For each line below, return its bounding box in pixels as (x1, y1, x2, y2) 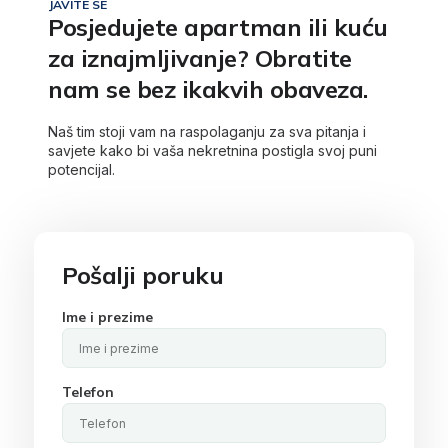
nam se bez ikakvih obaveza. (48, 74, 368, 105)
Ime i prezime (62, 308, 153, 327)
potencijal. (48, 161, 115, 178)
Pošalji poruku (62, 259, 223, 290)
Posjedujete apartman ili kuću (48, 12, 388, 43)
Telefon (62, 383, 114, 402)
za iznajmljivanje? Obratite (48, 43, 352, 74)
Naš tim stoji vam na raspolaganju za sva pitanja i (48, 123, 366, 140)
